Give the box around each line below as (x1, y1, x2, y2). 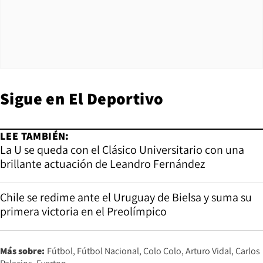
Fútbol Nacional (77, 244, 139, 257)
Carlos (235, 244, 260, 257)
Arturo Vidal (186, 244, 231, 257)
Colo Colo (143, 244, 181, 257)
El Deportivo (68, 87, 164, 109)
